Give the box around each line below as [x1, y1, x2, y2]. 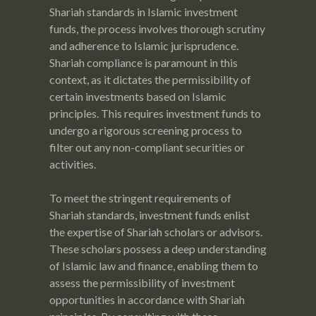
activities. [49, 157, 96, 171]
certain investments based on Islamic [49, 89, 226, 103]
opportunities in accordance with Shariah [49, 292, 245, 306]
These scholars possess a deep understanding [49, 241, 267, 255]
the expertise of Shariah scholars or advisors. [49, 224, 262, 238]
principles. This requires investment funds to [49, 106, 261, 120]
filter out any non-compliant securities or [49, 140, 245, 154]
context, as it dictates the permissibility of [49, 72, 251, 86]
